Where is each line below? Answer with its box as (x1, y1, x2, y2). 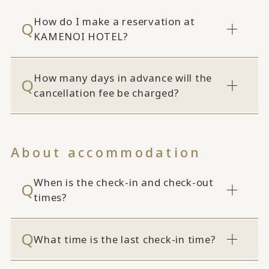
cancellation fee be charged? (34, 86, 180, 100)
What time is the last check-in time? (34, 232, 216, 246)
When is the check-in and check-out (34, 175, 214, 190)
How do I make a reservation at (34, 14, 195, 29)
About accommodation (10, 143, 202, 161)
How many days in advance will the (34, 71, 213, 85)
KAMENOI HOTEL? (34, 29, 128, 44)
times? (34, 190, 67, 205)
